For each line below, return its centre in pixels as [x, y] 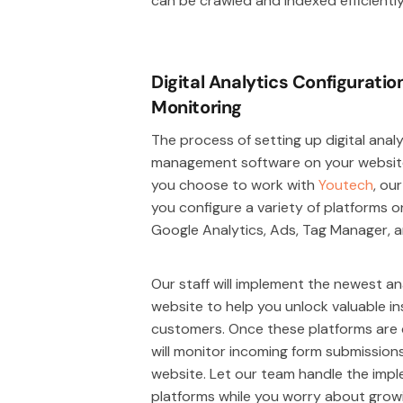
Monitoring [197, 107]
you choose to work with [235, 184]
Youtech [346, 184]
